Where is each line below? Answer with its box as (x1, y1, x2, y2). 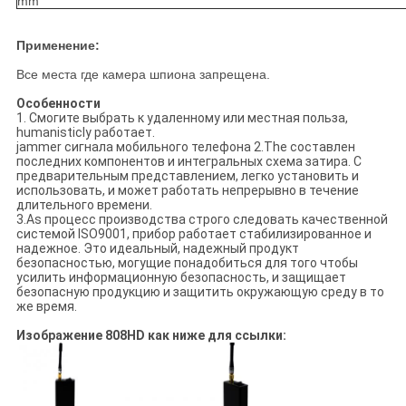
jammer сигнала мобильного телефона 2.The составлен (15, 140, 355, 155)
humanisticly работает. (15, 125, 155, 140)
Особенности (15, 96, 101, 111)
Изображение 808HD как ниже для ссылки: (15, 328, 286, 343)
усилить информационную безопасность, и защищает (15, 270, 346, 285)
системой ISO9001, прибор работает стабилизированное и (15, 227, 372, 242)
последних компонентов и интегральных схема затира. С (15, 154, 362, 169)
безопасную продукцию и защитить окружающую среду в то (15, 285, 384, 300)
